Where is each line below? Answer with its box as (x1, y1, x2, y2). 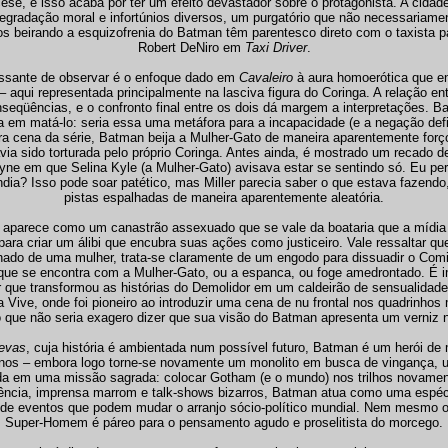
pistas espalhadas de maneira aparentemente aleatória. (64, 190, 384, 205)
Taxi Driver (244, 40, 307, 55)
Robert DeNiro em (137, 40, 245, 55)
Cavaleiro (235, 70, 293, 85)
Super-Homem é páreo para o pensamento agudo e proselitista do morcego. (5, 415, 443, 430)
